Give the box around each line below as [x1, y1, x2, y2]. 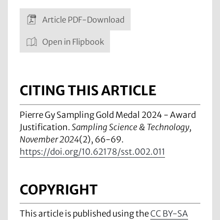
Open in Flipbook [40, 36, 104, 47]
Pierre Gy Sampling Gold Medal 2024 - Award [20, 109, 196, 120]
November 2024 [20, 134, 79, 145]
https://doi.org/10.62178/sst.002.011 [20, 146, 165, 157]
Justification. [20, 121, 72, 133]
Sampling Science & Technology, [72, 121, 192, 133]
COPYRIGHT [20, 181, 98, 198]
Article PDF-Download [40, 14, 125, 25]
